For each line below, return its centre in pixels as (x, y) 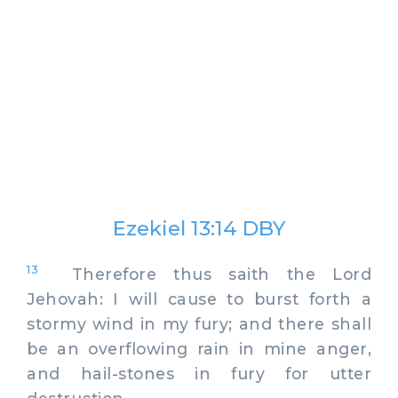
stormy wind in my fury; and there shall (199, 323)
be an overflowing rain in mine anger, (199, 348)
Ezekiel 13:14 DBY (199, 228)
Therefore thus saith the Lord (205, 274)
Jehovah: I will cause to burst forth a (199, 298)
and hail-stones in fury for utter (199, 373)
